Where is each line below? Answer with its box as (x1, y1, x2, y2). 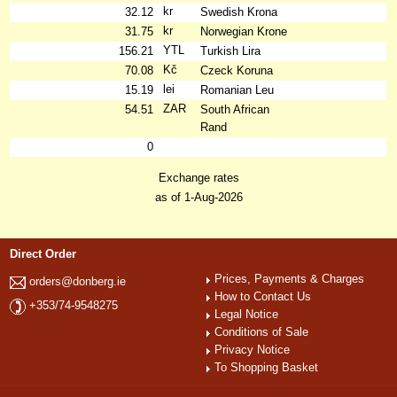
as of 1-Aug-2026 (154, 191, 243, 204)
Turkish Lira (200, 44, 261, 58)
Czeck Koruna (200, 64, 274, 77)
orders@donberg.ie (29, 275, 127, 288)
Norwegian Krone (200, 25, 288, 38)
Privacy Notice (214, 343, 291, 356)
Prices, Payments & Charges (214, 272, 365, 285)
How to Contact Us (214, 290, 312, 303)
